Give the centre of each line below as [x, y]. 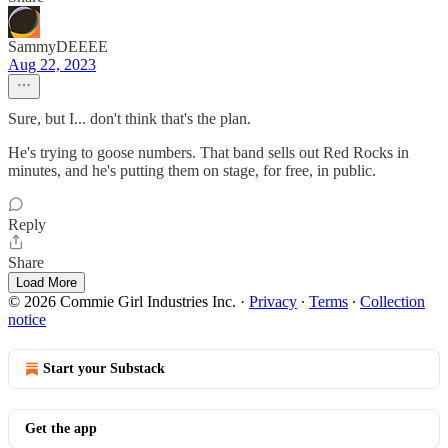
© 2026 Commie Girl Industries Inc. [122, 301]
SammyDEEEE [58, 46]
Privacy [273, 301]
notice [27, 319]
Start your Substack [104, 368]
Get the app [61, 428]
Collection [392, 301]
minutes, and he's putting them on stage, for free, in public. [192, 170]
